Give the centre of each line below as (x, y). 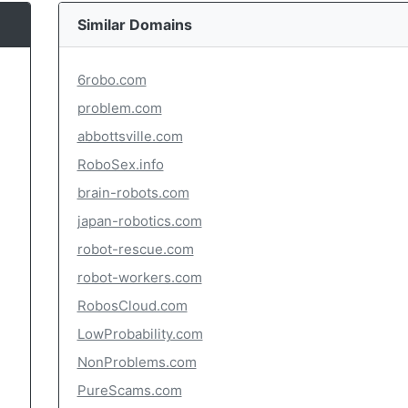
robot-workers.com (139, 277)
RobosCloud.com (132, 306)
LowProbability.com (140, 334)
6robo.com (112, 80)
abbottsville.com (130, 136)
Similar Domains (134, 25)
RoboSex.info (120, 164)
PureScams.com (129, 390)
